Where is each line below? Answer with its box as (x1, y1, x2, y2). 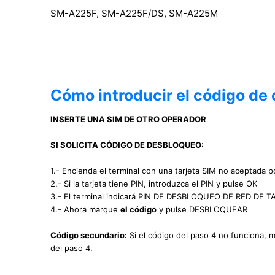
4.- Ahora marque (50, 204, 120, 215)
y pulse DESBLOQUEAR (157, 204, 247, 215)
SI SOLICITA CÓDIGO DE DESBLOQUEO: (50, 140, 204, 150)
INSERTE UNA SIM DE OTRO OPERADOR (50, 114, 206, 125)
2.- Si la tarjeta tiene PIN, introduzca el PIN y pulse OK (50, 179, 257, 189)
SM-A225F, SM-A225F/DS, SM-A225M (50, 7, 218, 20)
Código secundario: (50, 230, 127, 241)
